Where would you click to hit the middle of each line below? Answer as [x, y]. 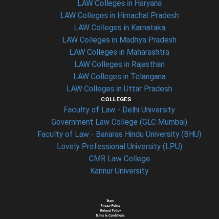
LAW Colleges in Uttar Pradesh [119, 89]
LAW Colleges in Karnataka [119, 28]
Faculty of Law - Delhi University [119, 110]
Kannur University [119, 171]
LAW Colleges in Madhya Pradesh [119, 40]
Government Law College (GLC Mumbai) [119, 122]
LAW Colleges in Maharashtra [119, 52]
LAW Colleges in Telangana [119, 77]
